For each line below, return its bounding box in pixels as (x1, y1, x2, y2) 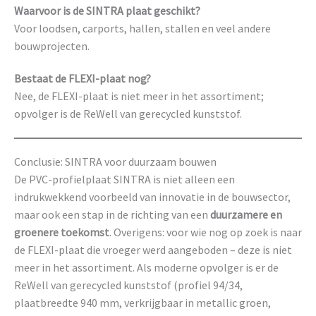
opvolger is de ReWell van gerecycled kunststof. (14, 106, 242, 121)
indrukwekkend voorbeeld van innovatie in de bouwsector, (14, 189, 291, 204)
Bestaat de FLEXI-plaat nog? (14, 71, 151, 85)
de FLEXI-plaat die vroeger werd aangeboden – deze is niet (14, 242, 292, 257)
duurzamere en (210, 207, 282, 221)
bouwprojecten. (14, 39, 90, 54)
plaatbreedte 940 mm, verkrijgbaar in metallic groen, (14, 295, 271, 310)
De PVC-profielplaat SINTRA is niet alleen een (14, 171, 235, 186)
